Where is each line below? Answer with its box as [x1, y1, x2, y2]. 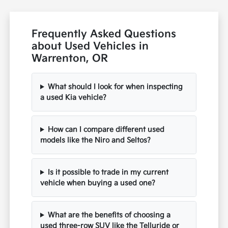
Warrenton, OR [32, 52, 108, 65]
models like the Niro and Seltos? [40, 136, 151, 145]
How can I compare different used [47, 125, 164, 134]
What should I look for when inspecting [47, 82, 183, 92]
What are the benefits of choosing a [47, 211, 170, 220]
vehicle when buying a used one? [40, 179, 156, 188]
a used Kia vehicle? [40, 93, 107, 102]
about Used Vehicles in [32, 40, 149, 53]
